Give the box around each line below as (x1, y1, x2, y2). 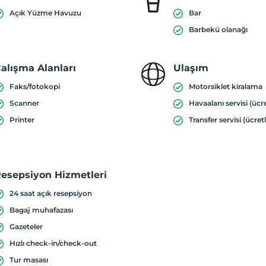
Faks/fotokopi (9, 82, 61, 91)
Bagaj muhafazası (9, 205, 74, 214)
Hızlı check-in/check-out (9, 239, 97, 248)
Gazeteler (9, 222, 43, 231)
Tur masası (9, 255, 49, 264)
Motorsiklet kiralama (189, 82, 263, 91)
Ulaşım (173, 62, 209, 74)
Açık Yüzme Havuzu (9, 8, 82, 17)
